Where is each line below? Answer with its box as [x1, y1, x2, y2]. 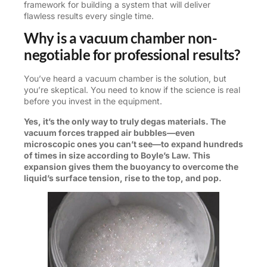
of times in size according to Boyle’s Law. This [24, 150, 210, 160]
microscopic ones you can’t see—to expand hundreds [24, 138, 243, 149]
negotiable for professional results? [24, 46, 240, 64]
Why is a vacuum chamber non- [24, 29, 217, 47]
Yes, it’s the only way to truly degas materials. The [24, 116, 226, 126]
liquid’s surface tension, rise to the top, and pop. [24, 172, 222, 183]
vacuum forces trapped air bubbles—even [24, 127, 195, 138]
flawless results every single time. [24, 10, 154, 21]
